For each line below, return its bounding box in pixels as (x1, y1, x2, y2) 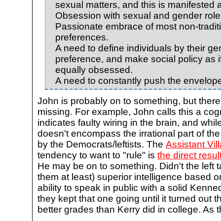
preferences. (55, 32, 109, 42)
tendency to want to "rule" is (37, 149, 157, 160)
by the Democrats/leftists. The (37, 139, 166, 149)
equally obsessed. (55, 64, 133, 75)
